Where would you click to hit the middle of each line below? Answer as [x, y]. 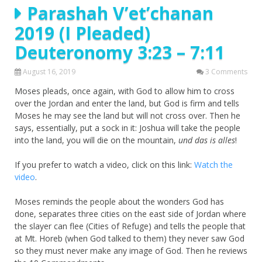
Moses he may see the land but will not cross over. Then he [127, 115]
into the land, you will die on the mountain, [96, 140]
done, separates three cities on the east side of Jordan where [130, 213]
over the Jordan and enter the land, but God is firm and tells [127, 103]
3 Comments [226, 71]
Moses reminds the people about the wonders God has [119, 201]
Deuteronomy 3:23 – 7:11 [120, 52]
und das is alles [207, 140]
